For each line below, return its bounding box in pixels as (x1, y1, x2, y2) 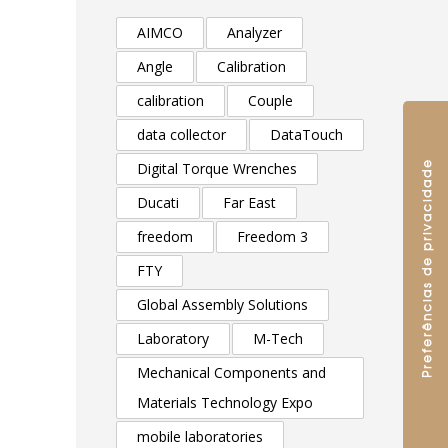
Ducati (137, 193, 179, 212)
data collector (137, 125, 226, 144)
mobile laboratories (137, 427, 263, 446)
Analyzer (227, 23, 282, 42)
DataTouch (270, 125, 343, 144)
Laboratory (137, 329, 209, 348)
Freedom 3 (237, 227, 308, 246)
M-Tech (253, 329, 303, 348)
